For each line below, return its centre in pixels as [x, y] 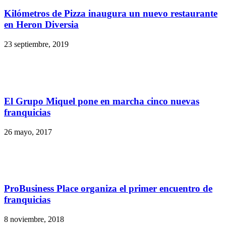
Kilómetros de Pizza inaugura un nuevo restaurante [111, 14]
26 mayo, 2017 [28, 132]
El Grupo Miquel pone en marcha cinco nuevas [102, 101]
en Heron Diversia [41, 25]
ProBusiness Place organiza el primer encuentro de [108, 189]
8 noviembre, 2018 [34, 219]
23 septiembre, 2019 [36, 44]
